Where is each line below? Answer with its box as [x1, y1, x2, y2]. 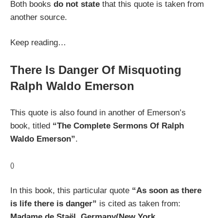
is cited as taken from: [97, 199, 181, 209]
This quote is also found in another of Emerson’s [10, 108, 186, 118]
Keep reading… [10, 38, 67, 48]
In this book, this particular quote [10, 186, 132, 196]
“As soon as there [132, 186, 202, 196]
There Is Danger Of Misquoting [10, 63, 182, 76]
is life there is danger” [10, 199, 97, 209]
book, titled [10, 121, 53, 131]
